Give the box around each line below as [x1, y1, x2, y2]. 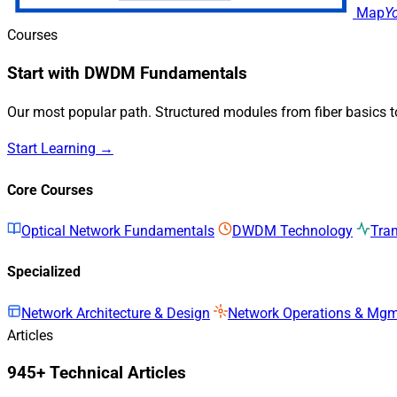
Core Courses [7, 181, 93, 198]
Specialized [7, 263, 81, 281]
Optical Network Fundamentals [21, 222, 214, 239]
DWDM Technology [232, 222, 353, 239]
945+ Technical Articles [7, 363, 186, 384]
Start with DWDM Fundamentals [7, 63, 247, 83]
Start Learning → [7, 140, 113, 158]
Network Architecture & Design [21, 304, 210, 322]
